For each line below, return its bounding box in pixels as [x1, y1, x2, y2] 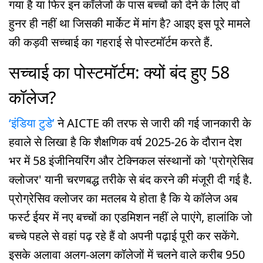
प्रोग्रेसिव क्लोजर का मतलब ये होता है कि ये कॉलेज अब [9, 190, 238, 206]
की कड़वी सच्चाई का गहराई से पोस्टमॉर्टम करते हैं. [9, 34, 213, 50]
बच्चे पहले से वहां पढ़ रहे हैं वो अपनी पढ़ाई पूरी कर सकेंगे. [9, 227, 239, 244]
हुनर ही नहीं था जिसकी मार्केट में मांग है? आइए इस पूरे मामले [9, 15, 250, 32]
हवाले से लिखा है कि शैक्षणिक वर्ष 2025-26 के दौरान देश [9, 133, 242, 150]
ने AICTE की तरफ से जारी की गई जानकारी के [55, 114, 251, 131]
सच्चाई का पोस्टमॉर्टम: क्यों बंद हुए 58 [9, 60, 230, 84]
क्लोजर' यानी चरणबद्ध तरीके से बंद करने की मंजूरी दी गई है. [9, 171, 252, 187]
